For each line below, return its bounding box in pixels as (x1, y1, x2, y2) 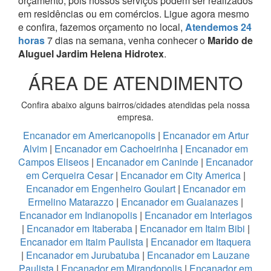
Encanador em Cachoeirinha (54, 141, 178, 155)
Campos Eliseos (18, 154, 91, 169)
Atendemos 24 (185, 19, 252, 34)
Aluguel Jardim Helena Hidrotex (18, 46, 164, 60)
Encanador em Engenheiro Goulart (25, 181, 178, 195)
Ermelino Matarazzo (28, 194, 116, 209)
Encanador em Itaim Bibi (139, 221, 247, 235)
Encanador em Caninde (96, 154, 198, 169)
